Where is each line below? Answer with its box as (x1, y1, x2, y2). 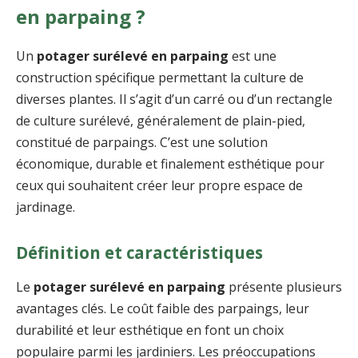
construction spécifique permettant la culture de (16, 69, 304, 87)
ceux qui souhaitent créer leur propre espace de (16, 177, 303, 195)
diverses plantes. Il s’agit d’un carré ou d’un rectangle (16, 90, 332, 109)
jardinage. (16, 198, 75, 217)
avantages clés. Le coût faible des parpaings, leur (16, 300, 309, 318)
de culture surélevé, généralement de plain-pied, (16, 112, 305, 130)
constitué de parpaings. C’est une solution (16, 133, 268, 152)
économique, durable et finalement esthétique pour (16, 155, 324, 173)
